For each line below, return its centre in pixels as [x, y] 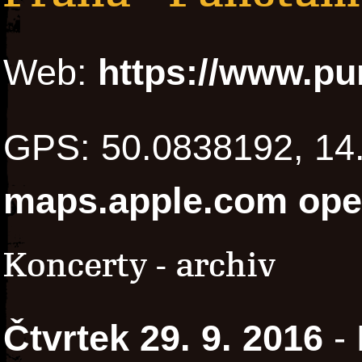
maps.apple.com [145, 201]
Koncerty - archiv [139, 266]
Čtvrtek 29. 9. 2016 [163, 339]
